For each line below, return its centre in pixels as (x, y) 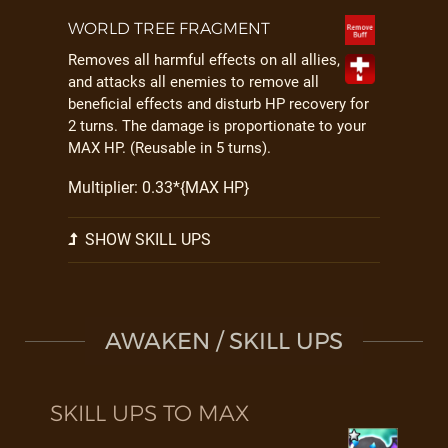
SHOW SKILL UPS (146, 239)
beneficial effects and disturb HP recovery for (218, 104)
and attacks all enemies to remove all (193, 82)
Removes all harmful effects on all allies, (204, 60)
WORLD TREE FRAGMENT (169, 28)
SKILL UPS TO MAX (149, 413)
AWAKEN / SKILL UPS (224, 341)
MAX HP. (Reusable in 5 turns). (169, 148)
